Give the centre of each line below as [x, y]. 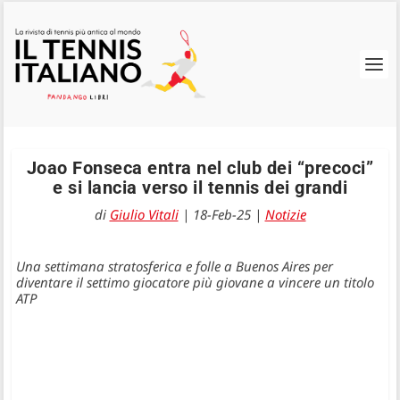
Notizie [285, 214]
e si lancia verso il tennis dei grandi [200, 187]
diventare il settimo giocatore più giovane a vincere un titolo [196, 282]
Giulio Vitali [144, 214]
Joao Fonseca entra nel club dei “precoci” [200, 168]
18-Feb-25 [221, 214]
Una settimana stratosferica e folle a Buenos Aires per [175, 266]
